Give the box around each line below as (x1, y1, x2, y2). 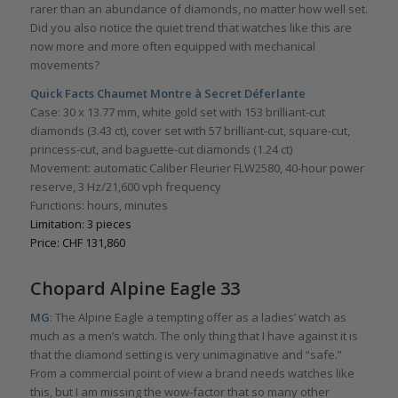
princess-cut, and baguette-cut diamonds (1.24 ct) (29, 140, 292, 157)
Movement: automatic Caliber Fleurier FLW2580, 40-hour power (29, 159, 364, 176)
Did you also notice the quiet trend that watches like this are (29, 19, 352, 36)
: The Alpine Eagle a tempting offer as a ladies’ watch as (49, 308, 346, 325)
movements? (29, 56, 99, 73)
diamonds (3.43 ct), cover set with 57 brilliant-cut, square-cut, (29, 122, 350, 139)
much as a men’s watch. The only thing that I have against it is (29, 327, 358, 344)
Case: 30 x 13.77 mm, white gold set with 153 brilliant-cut (29, 103, 325, 120)
